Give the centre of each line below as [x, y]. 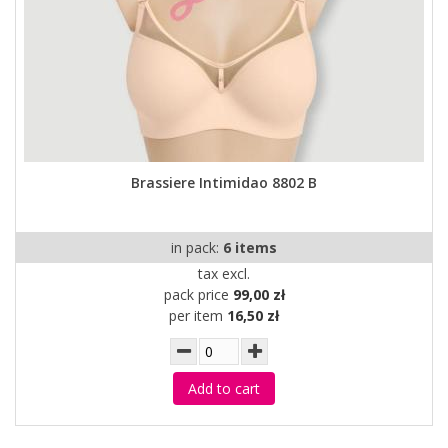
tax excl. [224, 273]
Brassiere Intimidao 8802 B [224, 182]
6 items [250, 247]
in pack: [197, 247]
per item [198, 315]
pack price [198, 294]
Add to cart [224, 388]
